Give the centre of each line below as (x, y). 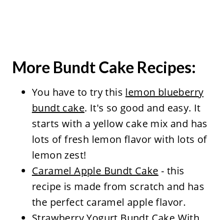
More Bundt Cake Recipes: (104, 67)
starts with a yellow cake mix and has (120, 123)
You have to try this (79, 92)
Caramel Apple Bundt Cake (95, 170)
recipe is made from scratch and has (118, 186)
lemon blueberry (165, 92)
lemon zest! (59, 155)
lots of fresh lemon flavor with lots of (119, 139)
